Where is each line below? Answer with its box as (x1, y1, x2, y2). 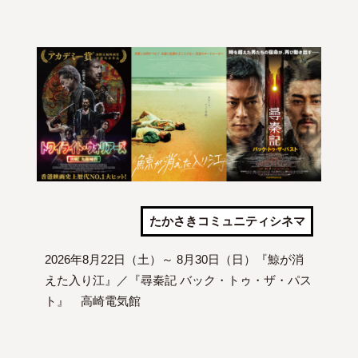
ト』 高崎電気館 (44, 294, 141, 308)
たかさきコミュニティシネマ (149, 214, 305, 229)
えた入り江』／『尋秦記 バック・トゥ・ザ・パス (44, 273, 312, 288)
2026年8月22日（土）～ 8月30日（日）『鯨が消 (44, 253, 304, 267)
